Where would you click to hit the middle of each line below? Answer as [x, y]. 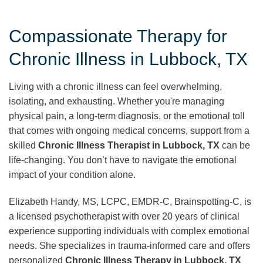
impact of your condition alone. [72, 174]
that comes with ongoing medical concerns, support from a [129, 130]
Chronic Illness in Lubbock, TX [128, 59]
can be [235, 145]
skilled [23, 145]
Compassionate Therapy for [118, 36]
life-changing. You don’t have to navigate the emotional [123, 160]
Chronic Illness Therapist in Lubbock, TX [129, 145]
